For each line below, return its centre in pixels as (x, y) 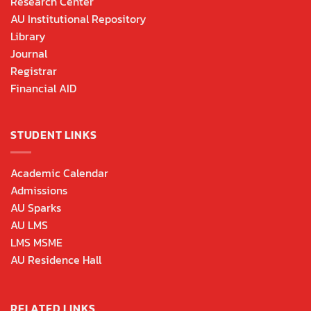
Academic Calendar (59, 173)
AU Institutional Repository (78, 19)
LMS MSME (36, 242)
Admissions (39, 190)
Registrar (34, 71)
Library (28, 36)
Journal (29, 54)
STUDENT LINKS (54, 135)
